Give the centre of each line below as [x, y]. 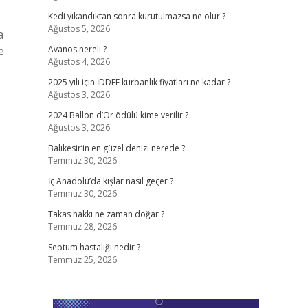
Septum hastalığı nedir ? [94, 247]
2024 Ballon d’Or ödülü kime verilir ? [118, 115]
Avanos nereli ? [77, 49]
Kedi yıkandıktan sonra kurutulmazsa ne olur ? [136, 16]
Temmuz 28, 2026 [82, 227]
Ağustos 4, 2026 [79, 62]
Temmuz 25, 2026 [82, 260]
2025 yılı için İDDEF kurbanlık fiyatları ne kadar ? [139, 82]
